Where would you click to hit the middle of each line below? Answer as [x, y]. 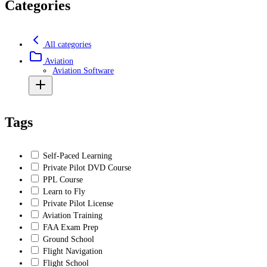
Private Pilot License [78, 204]
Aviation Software [83, 70]
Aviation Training [72, 216]
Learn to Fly [64, 192]
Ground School [69, 240]
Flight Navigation [73, 252]
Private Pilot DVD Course [87, 168]
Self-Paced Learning [77, 156]
